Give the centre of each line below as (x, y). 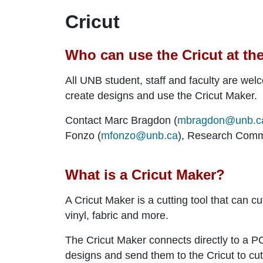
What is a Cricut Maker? (145, 174)
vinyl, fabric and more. (117, 215)
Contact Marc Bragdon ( (121, 120)
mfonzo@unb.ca (139, 135)
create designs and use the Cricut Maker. (161, 95)
